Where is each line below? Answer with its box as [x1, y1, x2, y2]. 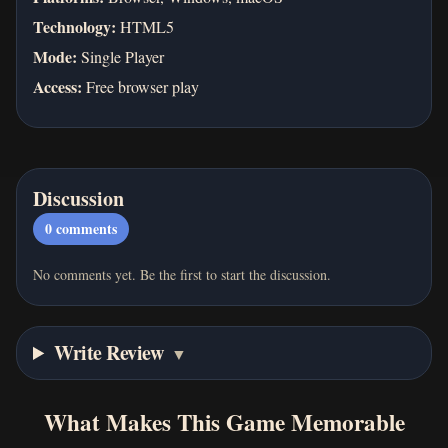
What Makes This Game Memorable [43, 404, 405, 439]
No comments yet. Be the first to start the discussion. [33, 264, 331, 284]
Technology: [33, 14, 116, 38]
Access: [33, 74, 82, 98]
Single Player [77, 45, 164, 67]
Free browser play [82, 75, 199, 97]
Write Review [54, 337, 164, 367]
